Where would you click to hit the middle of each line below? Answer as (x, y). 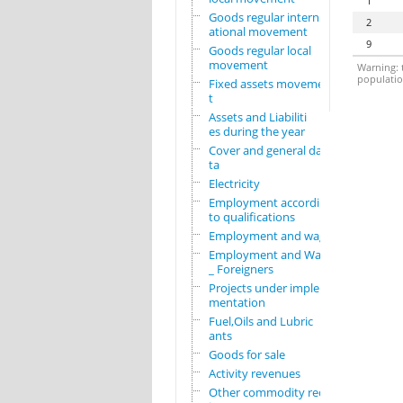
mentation (237, 303)
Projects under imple (264, 288)
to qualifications (251, 217)
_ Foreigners (241, 269)
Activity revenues (254, 374)
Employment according (270, 203)
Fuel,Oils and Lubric (260, 322)
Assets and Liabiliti (257, 117)
